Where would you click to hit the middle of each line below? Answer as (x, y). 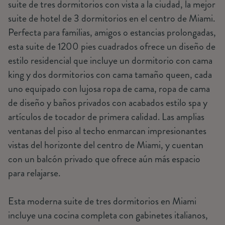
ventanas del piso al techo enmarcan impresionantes (107, 131)
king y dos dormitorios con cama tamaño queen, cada (110, 75)
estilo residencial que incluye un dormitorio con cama (110, 61)
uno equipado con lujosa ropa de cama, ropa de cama (109, 89)
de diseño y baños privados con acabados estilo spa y (107, 103)
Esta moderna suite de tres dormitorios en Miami (102, 201)
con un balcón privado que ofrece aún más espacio (104, 159)
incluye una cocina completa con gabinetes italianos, (108, 215)
